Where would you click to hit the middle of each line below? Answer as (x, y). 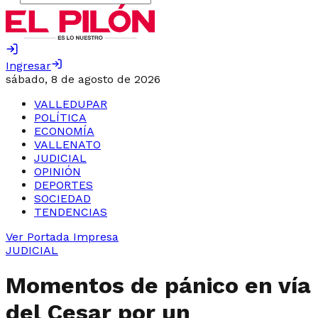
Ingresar (28, 66)
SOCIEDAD (62, 198)
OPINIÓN (57, 171)
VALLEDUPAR (71, 104)
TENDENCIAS (71, 212)
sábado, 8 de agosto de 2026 (83, 79)
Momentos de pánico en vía (158, 286)
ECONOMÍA (64, 131)
